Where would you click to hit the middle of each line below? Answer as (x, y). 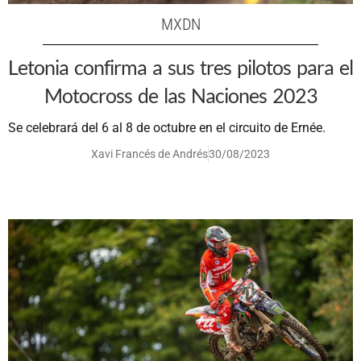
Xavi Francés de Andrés (149, 154)
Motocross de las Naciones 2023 (180, 95)
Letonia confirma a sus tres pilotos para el (180, 67)
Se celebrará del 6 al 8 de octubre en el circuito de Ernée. (167, 128)
